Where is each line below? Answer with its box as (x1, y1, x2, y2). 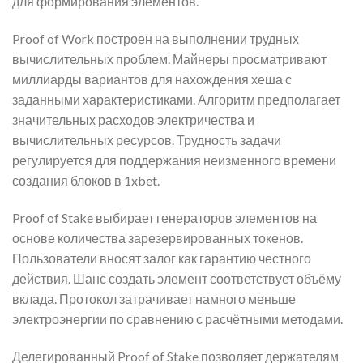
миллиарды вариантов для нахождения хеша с (12, 71, 292, 88)
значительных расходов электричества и (12, 112, 254, 128)
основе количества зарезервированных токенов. (12, 229, 303, 246)
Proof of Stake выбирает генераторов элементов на (12, 209, 317, 225)
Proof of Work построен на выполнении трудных (12, 31, 299, 47)
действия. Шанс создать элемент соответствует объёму (12, 270, 341, 286)
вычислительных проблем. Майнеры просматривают (12, 51, 327, 67)
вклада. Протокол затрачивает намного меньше (12, 290, 296, 306)
